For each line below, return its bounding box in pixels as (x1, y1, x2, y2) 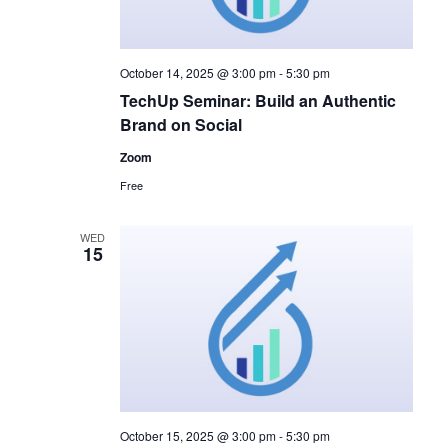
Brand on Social (119, 113, 242, 137)
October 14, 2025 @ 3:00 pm (119, 64, 276, 82)
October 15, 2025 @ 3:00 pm (119, 426, 276, 444)
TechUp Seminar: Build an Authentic (119, 89, 396, 113)
